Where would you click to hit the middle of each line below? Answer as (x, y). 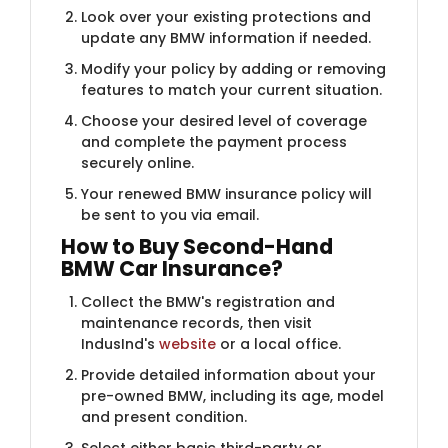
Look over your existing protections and (226, 16)
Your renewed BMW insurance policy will (226, 193)
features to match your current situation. (231, 89)
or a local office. (278, 343)
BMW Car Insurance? (172, 268)
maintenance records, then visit (196, 322)
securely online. (137, 162)
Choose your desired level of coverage (224, 120)
